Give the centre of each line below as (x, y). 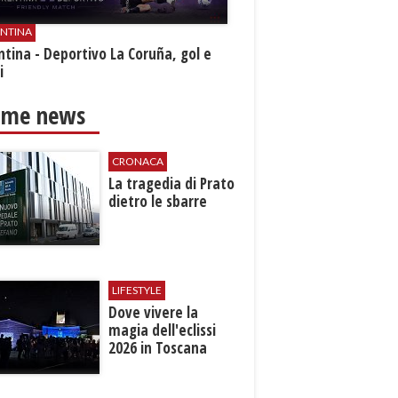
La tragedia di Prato (172, 184)
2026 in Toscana (158, 348)
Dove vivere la (154, 313)
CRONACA (138, 162)
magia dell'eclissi (163, 330)
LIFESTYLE (137, 291)
